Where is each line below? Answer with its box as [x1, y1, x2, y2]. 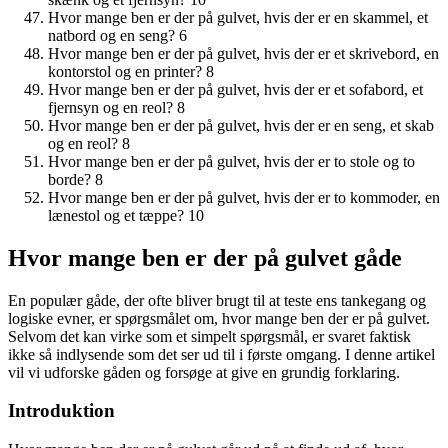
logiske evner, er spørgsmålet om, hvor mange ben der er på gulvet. [8, 309, 430, 327]
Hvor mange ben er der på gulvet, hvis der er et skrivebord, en [48, 44, 439, 62]
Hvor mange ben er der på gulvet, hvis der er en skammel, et [48, 8, 428, 26]
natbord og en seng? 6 [48, 26, 187, 44]
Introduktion [8, 400, 115, 422]
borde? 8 [48, 170, 103, 188]
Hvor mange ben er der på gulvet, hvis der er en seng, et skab [48, 116, 434, 134]
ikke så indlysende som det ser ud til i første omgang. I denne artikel [8, 345, 435, 363]
